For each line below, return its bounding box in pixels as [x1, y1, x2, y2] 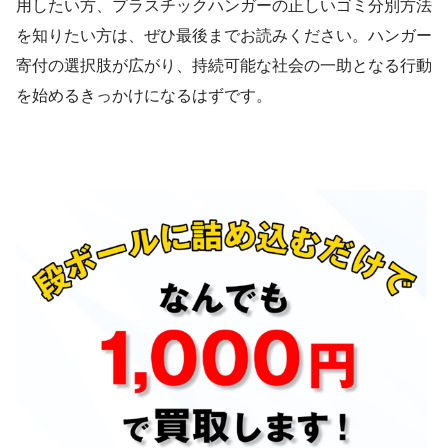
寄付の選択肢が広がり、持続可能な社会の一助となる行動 [16, 56, 432, 74]
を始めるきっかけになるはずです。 [16, 86, 272, 104]
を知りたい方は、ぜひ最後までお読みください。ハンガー [16, 26, 432, 44]
